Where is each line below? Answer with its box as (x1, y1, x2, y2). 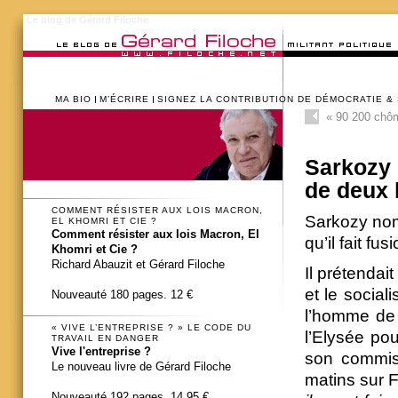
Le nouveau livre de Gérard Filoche (52, 359, 231, 373)
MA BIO (55, 94, 92, 104)
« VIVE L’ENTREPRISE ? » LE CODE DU (52, 322, 251, 332)
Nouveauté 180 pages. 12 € (52, 288, 193, 302)
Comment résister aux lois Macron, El (52, 227, 259, 242)
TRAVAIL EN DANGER (52, 332, 159, 343)
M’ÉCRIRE (99, 94, 149, 104)
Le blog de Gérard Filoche (27, 14, 148, 25)
